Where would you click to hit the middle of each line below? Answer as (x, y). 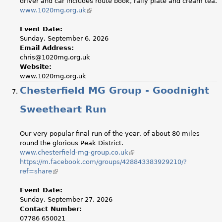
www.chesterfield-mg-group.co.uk (74, 152)
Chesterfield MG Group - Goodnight (114, 91)
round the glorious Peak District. (72, 143)
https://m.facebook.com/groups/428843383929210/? (103, 162)
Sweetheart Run (63, 110)
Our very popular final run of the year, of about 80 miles (110, 133)
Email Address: (48, 48)
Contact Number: (52, 209)
